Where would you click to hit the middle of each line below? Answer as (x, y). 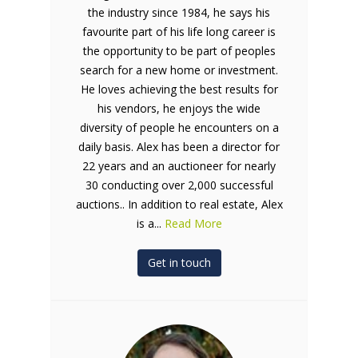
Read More (193, 223)
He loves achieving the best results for (179, 89)
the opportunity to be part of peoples (179, 50)
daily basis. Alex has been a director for (179, 146)
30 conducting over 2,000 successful (179, 185)
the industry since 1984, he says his (179, 12)
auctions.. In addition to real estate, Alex (179, 204)
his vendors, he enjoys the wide (179, 108)
